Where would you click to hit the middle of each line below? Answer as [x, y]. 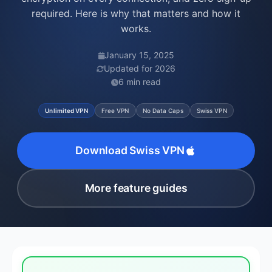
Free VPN [115, 110]
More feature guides [136, 188]
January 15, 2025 [139, 55]
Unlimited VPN [66, 110]
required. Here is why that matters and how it [136, 13]
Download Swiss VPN [130, 150]
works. [136, 29]
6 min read [140, 82]
